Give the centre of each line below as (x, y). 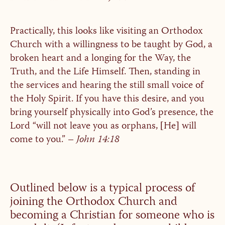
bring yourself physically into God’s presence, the (111, 113)
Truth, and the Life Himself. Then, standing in (105, 72)
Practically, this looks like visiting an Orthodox (106, 31)
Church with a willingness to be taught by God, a (111, 45)
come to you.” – (43, 140)
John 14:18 (98, 140)
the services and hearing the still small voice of (106, 86)
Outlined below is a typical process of (102, 189)
